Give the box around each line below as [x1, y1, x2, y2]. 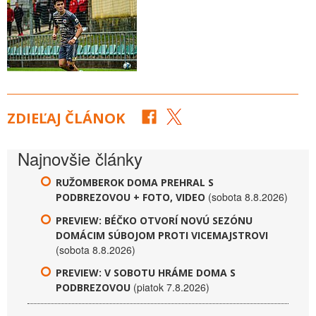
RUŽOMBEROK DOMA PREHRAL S [56, 175, 214, 189]
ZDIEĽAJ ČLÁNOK [7, 108, 125, 128]
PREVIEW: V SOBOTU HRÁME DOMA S [56, 265, 236, 279]
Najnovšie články [18, 145, 142, 171]
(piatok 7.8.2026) [133, 279, 209, 294]
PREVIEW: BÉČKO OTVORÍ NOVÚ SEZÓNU [56, 213, 253, 227]
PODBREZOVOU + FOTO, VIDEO [56, 190, 205, 204]
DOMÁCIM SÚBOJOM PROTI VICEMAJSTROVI [56, 228, 268, 242]
